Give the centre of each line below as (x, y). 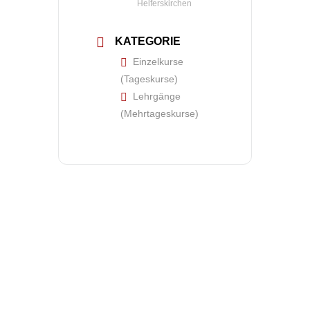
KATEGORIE (148, 41)
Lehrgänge (157, 96)
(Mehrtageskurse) (159, 113)
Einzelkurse (158, 62)
